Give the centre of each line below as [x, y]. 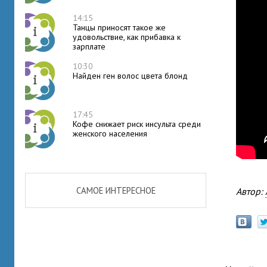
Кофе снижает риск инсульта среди [137, 124]
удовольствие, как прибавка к [127, 37]
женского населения [110, 133]
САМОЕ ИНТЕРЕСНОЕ [116, 190]
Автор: [254, 191]
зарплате [89, 46]
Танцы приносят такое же [119, 27]
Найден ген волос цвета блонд [130, 76]
